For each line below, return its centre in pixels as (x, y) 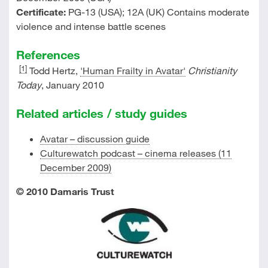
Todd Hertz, (53, 70)
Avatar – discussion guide (95, 138)
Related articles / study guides (101, 113)
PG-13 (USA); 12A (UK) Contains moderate (157, 12)
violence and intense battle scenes (91, 26)
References (48, 54)
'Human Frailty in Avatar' (133, 70)
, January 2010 (72, 85)
